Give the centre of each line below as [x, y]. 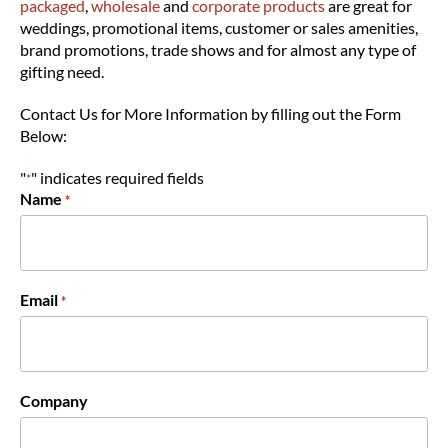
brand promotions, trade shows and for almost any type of [218, 49]
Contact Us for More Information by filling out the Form [210, 113]
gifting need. [62, 71]
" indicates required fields [117, 177]
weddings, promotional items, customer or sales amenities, [219, 27]
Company [54, 400]
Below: [43, 135]
